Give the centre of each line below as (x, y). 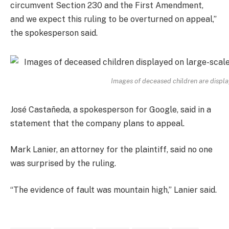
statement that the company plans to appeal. (97, 123)
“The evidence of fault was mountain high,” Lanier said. (113, 190)
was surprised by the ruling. (63, 164)
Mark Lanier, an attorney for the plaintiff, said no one (111, 150)
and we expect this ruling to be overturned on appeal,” (113, 19)
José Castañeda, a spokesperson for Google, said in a (111, 109)
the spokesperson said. (54, 33)
